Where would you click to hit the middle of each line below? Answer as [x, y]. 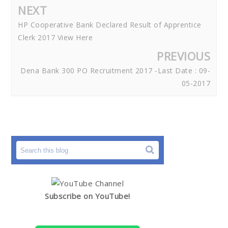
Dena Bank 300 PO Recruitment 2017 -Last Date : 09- [115, 71]
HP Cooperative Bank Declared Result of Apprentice [110, 25]
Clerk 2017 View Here [55, 38]
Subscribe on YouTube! [88, 196]
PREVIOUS [183, 56]
